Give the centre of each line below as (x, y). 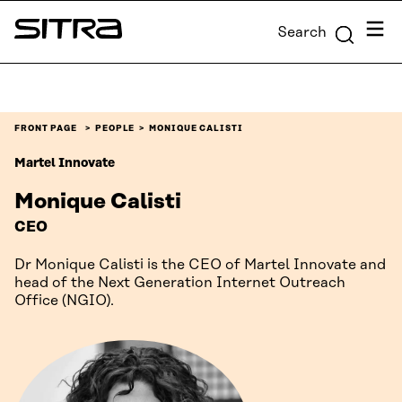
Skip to (29, 15)
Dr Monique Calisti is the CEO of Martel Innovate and (200, 265)
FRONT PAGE (46, 128)
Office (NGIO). (64, 301)
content (32, 37)
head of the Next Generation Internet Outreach (180, 283)
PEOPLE (115, 128)
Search (302, 32)
